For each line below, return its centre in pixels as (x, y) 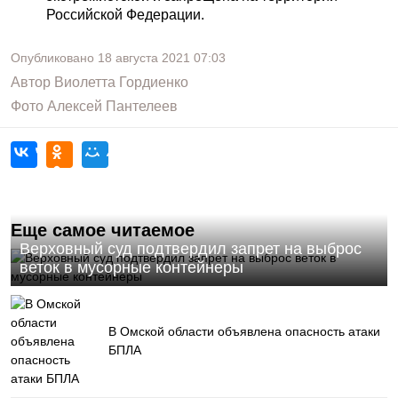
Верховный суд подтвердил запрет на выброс (191, 249)
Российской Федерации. (125, 15)
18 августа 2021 (144, 58)
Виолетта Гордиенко (121, 82)
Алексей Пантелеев (112, 106)
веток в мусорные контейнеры (131, 267)
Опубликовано (54, 58)
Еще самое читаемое (103, 230)
